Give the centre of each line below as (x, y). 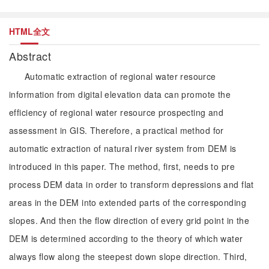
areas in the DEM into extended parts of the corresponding (128, 202)
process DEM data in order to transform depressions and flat (131, 184)
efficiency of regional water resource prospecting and (116, 112)
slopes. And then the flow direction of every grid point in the (129, 220)
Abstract (32, 56)
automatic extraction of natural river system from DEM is (123, 148)
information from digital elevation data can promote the (120, 94)
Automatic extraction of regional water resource (120, 76)
